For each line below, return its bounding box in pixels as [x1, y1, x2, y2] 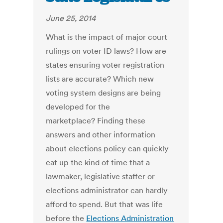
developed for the [46, 102, 111, 112]
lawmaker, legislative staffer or [46, 171, 155, 182]
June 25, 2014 [46, 13, 96, 23]
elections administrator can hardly [46, 185, 168, 196]
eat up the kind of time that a [46, 157, 150, 168]
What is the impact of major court [46, 32, 168, 42]
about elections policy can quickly [46, 143, 169, 154]
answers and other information [46, 129, 156, 140]
